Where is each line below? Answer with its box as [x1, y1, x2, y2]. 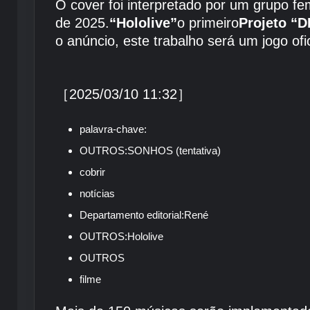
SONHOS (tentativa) [127, 145, 221, 156]
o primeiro [177, 15, 239, 30]
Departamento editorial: [80, 209, 184, 221]
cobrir [80, 166, 105, 178]
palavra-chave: [80, 123, 147, 135]
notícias [80, 188, 115, 199]
